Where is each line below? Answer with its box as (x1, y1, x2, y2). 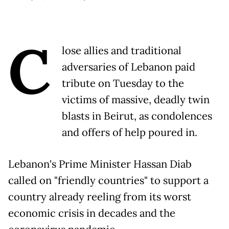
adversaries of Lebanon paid (62, 60, 195, 74)
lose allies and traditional (62, 44, 181, 58)
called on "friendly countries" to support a (8, 174, 209, 188)
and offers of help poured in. (62, 126, 197, 140)
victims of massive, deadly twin (62, 93, 210, 107)
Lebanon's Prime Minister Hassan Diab (8, 157, 192, 171)
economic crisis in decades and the (8, 207, 175, 220)
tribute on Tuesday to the (62, 77, 184, 90)
